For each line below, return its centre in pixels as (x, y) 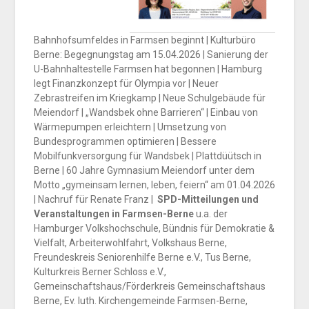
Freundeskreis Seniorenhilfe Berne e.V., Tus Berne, (142, 257)
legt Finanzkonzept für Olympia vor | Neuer (126, 83)
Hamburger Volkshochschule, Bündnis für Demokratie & (154, 228)
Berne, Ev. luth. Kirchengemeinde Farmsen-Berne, (140, 300)
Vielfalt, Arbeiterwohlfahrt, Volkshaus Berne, (130, 242)
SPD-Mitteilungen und (207, 199)
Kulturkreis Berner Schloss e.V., (100, 271)
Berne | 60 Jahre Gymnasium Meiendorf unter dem (144, 170)
